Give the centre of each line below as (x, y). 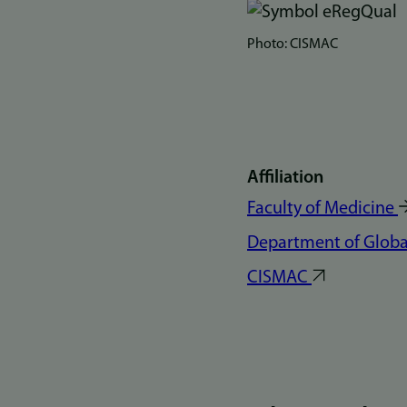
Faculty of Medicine (321, 208)
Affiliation (285, 178)
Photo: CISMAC (293, 44)
